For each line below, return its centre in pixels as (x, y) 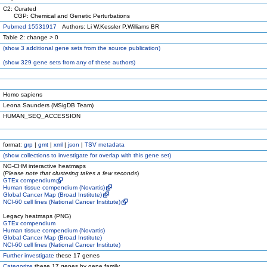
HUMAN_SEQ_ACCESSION (42, 116)
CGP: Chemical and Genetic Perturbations (66, 16)
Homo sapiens (23, 94)
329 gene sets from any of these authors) (77, 62)
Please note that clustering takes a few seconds (71, 173)
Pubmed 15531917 (30, 27)
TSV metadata (105, 145)
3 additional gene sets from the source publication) (90, 48)
